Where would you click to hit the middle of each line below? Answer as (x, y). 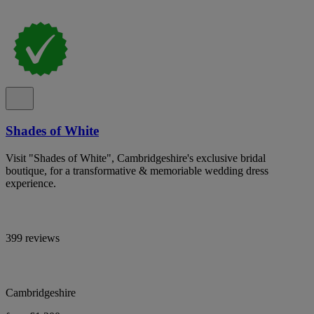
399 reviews (33, 238)
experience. (31, 183)
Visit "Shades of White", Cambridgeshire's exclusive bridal (136, 158)
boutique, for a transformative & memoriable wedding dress (137, 170)
